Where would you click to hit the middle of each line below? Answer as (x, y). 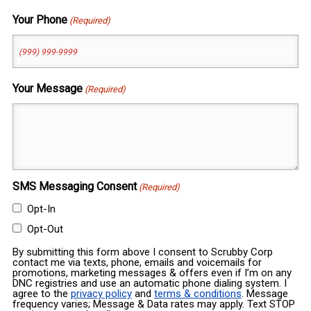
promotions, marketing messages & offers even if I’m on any (152, 273)
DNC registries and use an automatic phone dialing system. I (149, 284)
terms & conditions (197, 294)
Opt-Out (45, 229)
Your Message (47, 89)
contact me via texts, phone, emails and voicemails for (137, 263)
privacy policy (101, 294)
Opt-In (41, 209)
